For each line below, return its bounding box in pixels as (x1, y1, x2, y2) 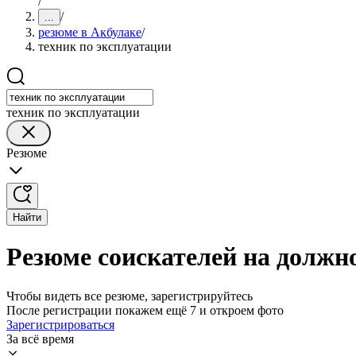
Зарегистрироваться (6, 317, 114, 331)
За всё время (6, 331, 74, 346)
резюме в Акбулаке (38, 25, 141, 39)
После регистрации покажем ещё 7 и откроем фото (6, 303, 284, 317)
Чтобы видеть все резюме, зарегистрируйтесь (6, 288, 253, 303)
